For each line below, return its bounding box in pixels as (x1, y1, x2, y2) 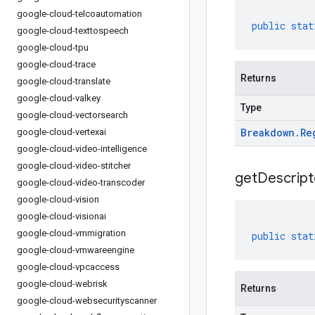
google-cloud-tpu (17, 42, 89, 53)
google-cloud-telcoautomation (17, 8, 142, 19)
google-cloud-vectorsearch (17, 110, 128, 120)
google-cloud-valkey (17, 93, 101, 103)
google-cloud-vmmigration (17, 228, 126, 238)
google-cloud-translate (17, 76, 110, 86)
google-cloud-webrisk (17, 278, 108, 289)
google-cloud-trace (17, 59, 96, 70)
